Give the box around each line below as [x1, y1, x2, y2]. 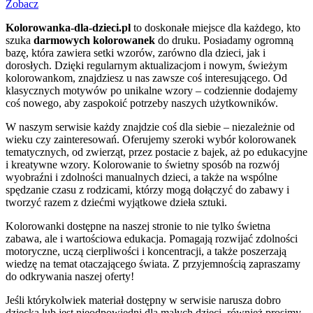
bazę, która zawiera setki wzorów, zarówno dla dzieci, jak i [6, 46, 265, 59]
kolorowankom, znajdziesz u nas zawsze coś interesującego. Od [6, 71, 287, 84]
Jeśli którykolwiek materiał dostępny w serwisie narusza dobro [6, 293, 281, 306]
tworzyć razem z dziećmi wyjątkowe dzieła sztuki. [6, 196, 227, 208]
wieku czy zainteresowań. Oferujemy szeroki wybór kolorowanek [6, 133, 296, 145]
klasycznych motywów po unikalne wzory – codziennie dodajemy [6, 84, 298, 96]
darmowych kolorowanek [34, 34, 155, 46]
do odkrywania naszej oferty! [6, 270, 134, 282]
